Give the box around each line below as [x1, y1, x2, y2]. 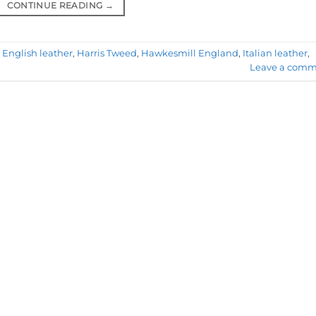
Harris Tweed [77, 48, 137, 59]
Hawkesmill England [141, 48, 238, 59]
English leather [2, 48, 73, 59]
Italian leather [243, 48, 308, 59]
